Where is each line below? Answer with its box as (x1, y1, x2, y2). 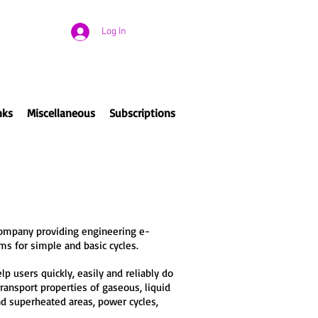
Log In (102, 26, 127, 38)
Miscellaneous (26, 106, 95, 120)
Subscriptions (109, 106, 175, 120)
